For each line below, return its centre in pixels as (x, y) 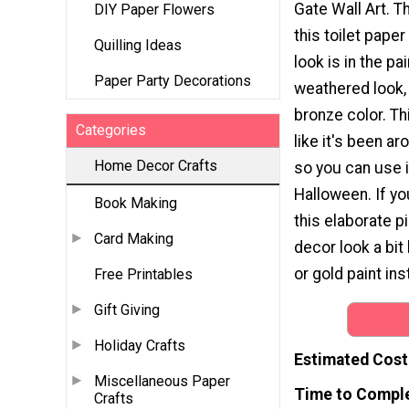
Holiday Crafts (140, 346)
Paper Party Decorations (173, 81)
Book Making (136, 204)
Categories (111, 131)
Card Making (134, 239)
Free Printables (143, 275)
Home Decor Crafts (156, 166)
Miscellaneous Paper (162, 382)
